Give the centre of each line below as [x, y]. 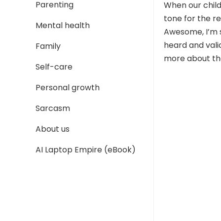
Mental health [63, 25]
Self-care [54, 67]
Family [48, 46]
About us [53, 129]
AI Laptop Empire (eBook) [86, 150]
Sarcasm [53, 108]
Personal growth [68, 88]
